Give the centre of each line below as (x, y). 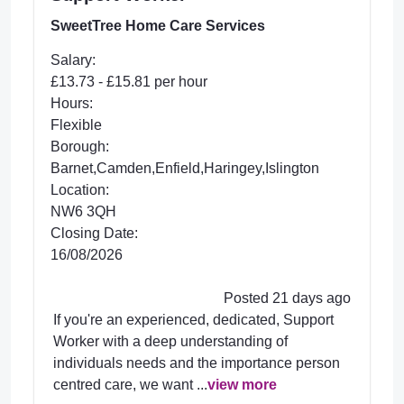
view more (242, 384)
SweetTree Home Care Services (158, 25)
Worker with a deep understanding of (170, 341)
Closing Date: (94, 233)
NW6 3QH (83, 211)
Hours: (72, 103)
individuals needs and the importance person (197, 363)
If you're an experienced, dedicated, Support (193, 319)
